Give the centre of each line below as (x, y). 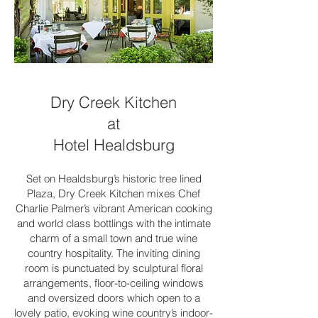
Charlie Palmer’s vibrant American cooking (114, 208)
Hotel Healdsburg (114, 145)
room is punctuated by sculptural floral (114, 268)
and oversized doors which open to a (114, 298)
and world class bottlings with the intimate (114, 223)
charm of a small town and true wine (114, 238)
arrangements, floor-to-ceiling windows (114, 283)
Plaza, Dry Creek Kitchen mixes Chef (114, 193)
